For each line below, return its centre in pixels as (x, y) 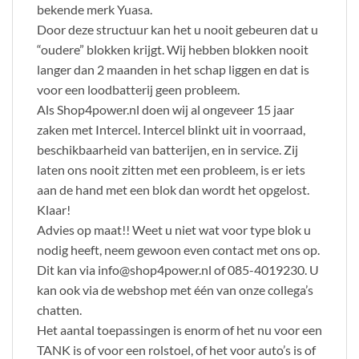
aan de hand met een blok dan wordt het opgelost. (173, 189)
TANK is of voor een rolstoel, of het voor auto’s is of (176, 349)
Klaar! (54, 209)
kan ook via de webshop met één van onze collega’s (175, 289)
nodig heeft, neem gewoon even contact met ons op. (178, 249)
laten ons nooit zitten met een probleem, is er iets (171, 169)
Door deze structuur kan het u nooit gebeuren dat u (177, 29)
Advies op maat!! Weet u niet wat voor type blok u (174, 229)
